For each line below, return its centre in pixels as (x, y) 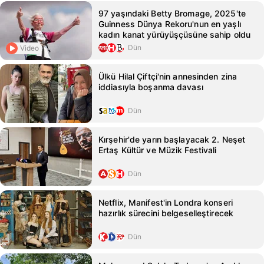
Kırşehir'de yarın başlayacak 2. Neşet (172, 139)
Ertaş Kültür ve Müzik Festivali (158, 150)
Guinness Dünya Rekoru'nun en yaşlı (170, 24)
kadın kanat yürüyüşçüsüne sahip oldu (175, 34)
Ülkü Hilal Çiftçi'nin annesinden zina (168, 76)
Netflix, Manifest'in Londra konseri (166, 202)
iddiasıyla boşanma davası (151, 87)
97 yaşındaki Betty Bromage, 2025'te (172, 13)
